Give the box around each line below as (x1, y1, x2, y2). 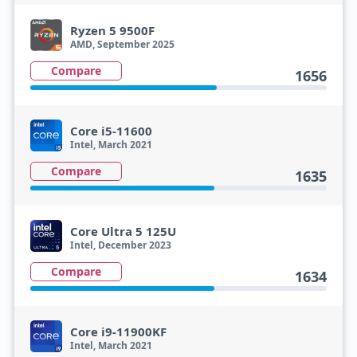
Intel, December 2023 (69, 238, 171, 252)
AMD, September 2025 (69, 37, 175, 51)
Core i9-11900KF (69, 324, 167, 339)
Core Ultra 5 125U (69, 223, 176, 239)
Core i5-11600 (69, 123, 152, 139)
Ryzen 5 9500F (69, 22, 155, 38)
